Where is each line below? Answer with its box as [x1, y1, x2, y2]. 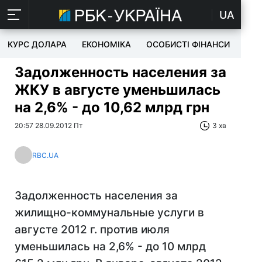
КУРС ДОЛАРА [8, 39, 67, 49]
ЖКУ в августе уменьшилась [15, 81, 220, 98]
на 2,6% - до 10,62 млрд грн [15, 99, 209, 116]
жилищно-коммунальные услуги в [15, 206, 204, 219]
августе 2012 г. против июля [15, 223, 170, 236]
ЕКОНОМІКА [82, 39, 131, 49]
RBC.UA [32, 150, 58, 160]
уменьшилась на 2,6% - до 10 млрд [15, 240, 206, 253]
